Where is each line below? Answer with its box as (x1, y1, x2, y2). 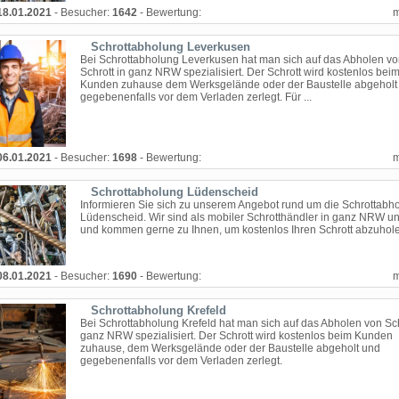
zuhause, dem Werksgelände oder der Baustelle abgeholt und (80, 342, 380, 354)
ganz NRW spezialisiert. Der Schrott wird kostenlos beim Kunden (80, 330, 393, 342)
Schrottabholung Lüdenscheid (91, 185, 258, 199)
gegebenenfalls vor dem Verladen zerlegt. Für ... (80, 91, 312, 103)
